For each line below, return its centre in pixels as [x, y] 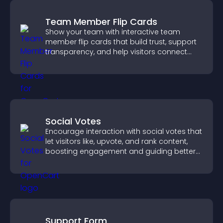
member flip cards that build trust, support [121, 42]
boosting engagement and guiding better [120, 151]
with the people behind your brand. [108, 62]
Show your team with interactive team [113, 32]
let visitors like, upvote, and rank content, [116, 141]
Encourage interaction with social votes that [124, 131]
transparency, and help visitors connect [116, 52]
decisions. [63, 161]
